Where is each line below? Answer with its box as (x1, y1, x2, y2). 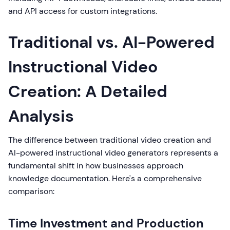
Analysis (8, 105, 74, 127)
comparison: (8, 186, 54, 197)
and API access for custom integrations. (8, 6, 157, 17)
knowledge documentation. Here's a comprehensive (8, 173, 202, 184)
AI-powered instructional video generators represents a (8, 147, 218, 159)
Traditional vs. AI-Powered (8, 31, 215, 53)
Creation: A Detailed (8, 81, 167, 103)
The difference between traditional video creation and (8, 135, 211, 146)
